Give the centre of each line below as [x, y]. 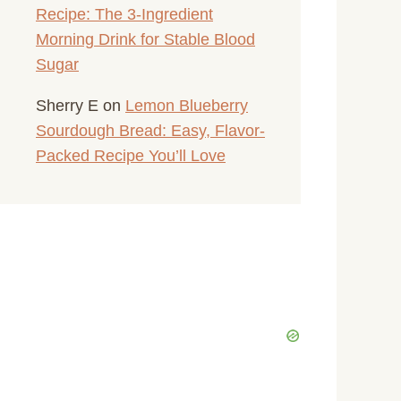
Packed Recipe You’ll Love [131, 155]
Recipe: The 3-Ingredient [124, 14]
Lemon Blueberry [187, 105]
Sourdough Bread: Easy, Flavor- [150, 130]
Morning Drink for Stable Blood [145, 39]
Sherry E [67, 105]
